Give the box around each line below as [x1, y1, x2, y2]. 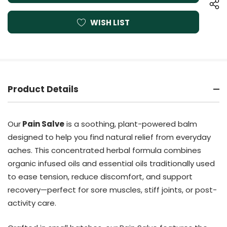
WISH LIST [90, 17, 130, 28]
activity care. [8, 198, 56, 209]
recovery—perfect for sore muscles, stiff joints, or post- [8, 184, 217, 196]
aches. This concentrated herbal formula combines [8, 145, 201, 156]
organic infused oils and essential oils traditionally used [8, 158, 215, 169]
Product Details [8, 83, 79, 96]
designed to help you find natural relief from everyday [8, 132, 211, 143]
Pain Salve [21, 119, 64, 130]
